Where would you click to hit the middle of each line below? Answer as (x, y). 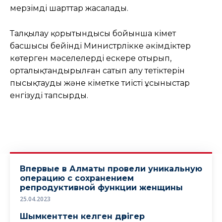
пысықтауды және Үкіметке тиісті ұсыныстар (100, 83)
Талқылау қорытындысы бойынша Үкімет (93, 33)
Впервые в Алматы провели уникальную (111, 168)
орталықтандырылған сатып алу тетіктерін (97, 70)
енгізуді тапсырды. (49, 95)
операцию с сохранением (77, 178)
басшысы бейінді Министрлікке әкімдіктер (100, 46)
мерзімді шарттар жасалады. (69, 8)
